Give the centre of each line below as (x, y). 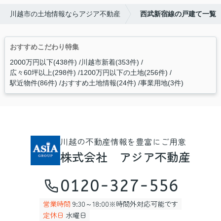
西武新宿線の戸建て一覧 (178, 14)
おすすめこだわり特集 (44, 47)
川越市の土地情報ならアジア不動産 (65, 14)
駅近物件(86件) (33, 83)
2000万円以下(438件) (43, 62)
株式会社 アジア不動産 (125, 156)
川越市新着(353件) (110, 62)
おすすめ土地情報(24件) (98, 83)
